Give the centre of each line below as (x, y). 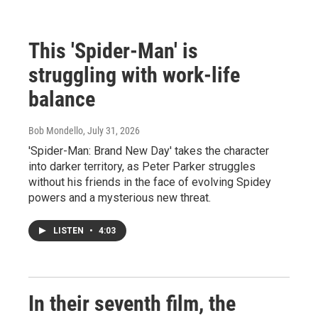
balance (62, 99)
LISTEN (70, 231)
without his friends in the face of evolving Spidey (150, 182)
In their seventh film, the (132, 303)
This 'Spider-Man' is (113, 51)
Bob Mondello (56, 131)
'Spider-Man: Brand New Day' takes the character (149, 151)
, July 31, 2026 (111, 131)
